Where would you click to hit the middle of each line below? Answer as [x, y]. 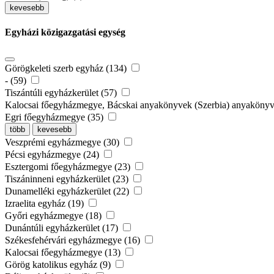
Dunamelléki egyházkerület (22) [68, 191]
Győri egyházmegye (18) [54, 216]
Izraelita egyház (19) [46, 204]
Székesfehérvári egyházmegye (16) [74, 240]
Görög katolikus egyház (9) [59, 265]
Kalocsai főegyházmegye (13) [64, 253]
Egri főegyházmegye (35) [55, 117]
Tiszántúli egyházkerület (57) [62, 93]
